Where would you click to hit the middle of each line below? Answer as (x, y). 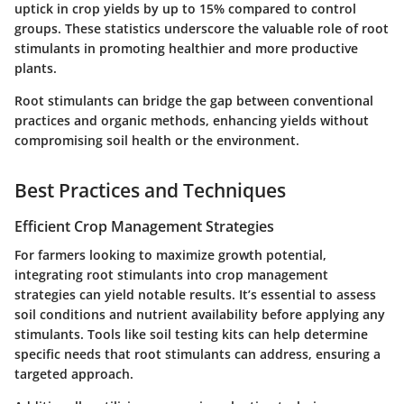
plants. (36, 69)
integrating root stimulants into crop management (171, 275)
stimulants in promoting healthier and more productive (186, 49)
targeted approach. (74, 374)
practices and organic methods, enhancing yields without (192, 121)
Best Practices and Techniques (150, 191)
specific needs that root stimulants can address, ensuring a (197, 354)
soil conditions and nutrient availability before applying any (200, 315)
